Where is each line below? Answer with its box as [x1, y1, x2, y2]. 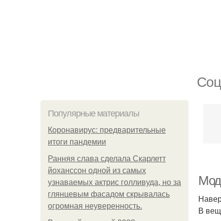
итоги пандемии [48, 138, 106, 146]
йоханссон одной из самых [48, 166, 146, 175]
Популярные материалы [48, 109, 139, 118]
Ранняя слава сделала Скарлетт [48, 154, 166, 163]
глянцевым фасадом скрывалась [48, 190, 170, 198]
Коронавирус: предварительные [48, 126, 166, 134]
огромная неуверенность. [48, 202, 142, 210]
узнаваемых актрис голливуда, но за [48, 178, 181, 186]
